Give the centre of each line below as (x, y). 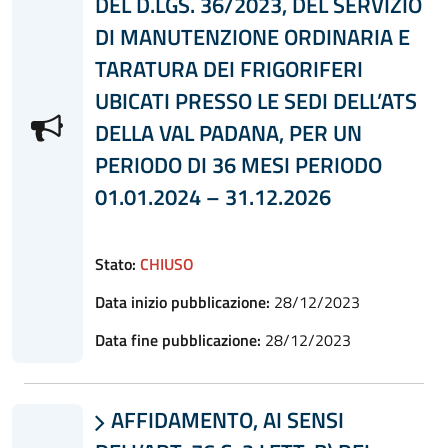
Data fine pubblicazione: (177, 339)
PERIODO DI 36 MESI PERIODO (238, 164)
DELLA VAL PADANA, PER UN (228, 132)
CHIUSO (166, 263)
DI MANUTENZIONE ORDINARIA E (252, 36)
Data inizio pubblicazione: (182, 301)
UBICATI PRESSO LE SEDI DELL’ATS (255, 100)
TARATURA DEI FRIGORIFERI (228, 68)
